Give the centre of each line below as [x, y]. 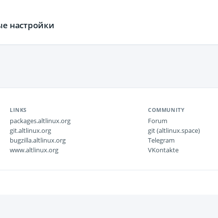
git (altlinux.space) [174, 130]
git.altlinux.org [30, 130]
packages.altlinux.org [40, 121]
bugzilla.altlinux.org [38, 140]
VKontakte [163, 150]
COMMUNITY [166, 110]
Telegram [161, 140]
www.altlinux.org [34, 150]
